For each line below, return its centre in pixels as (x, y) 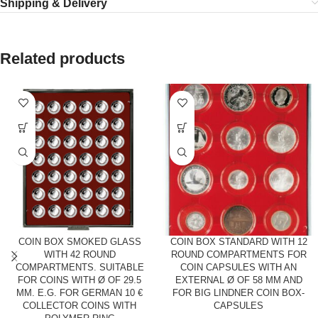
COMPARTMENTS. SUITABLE (79, 267)
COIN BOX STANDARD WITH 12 (238, 241)
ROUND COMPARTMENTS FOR (238, 254)
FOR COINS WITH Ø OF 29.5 (79, 280)
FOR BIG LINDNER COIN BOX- (238, 292)
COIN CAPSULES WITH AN (238, 267)
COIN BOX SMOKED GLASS (79, 241)
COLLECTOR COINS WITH (79, 305)
